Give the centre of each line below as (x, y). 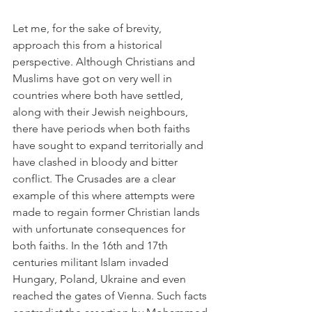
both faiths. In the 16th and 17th (92, 245)
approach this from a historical (89, 45)
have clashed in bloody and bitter (96, 162)
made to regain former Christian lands (108, 212)
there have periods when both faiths (103, 128)
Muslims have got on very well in (94, 78)
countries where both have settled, (99, 95)
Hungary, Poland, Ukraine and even (101, 279)
